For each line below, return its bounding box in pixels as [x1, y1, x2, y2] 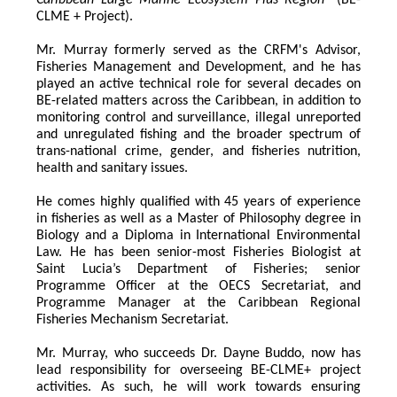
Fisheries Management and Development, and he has [36, 60, 361, 75]
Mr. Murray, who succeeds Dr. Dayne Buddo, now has [36, 346, 361, 362]
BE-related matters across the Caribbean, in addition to [36, 94, 361, 109]
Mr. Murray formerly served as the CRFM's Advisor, [36, 43, 361, 58]
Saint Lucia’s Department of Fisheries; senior [36, 262, 361, 277]
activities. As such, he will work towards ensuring [36, 380, 361, 395]
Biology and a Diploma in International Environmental [36, 229, 361, 244]
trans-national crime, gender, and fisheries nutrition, [36, 144, 361, 160]
